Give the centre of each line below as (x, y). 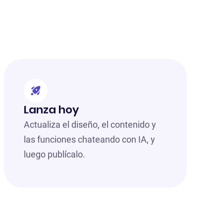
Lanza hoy (52, 110)
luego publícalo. (55, 155)
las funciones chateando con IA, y (90, 140)
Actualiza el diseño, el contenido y (90, 125)
